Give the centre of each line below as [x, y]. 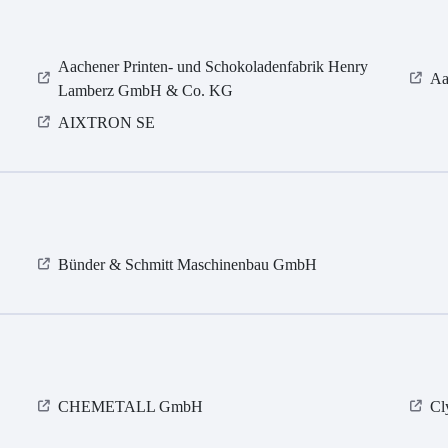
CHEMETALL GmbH [131, 407]
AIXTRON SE [107, 123]
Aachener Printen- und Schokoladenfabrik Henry [213, 67]
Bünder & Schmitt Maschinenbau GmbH [188, 265]
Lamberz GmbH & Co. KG [146, 91]
